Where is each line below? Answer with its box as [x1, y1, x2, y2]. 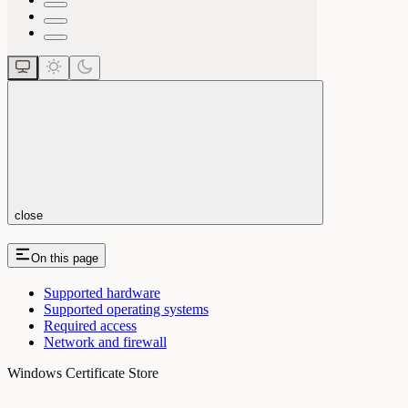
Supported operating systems [44, 301, 209, 318]
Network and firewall [44, 334, 167, 351]
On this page [31, 250, 98, 265]
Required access [44, 318, 137, 334]
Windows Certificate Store [7, 365, 158, 382]
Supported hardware [44, 285, 160, 301]
